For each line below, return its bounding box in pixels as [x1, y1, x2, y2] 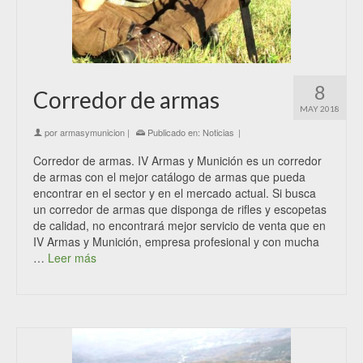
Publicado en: [145, 126, 203, 139]
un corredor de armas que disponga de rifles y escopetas [33, 201, 327, 217]
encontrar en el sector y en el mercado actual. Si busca [33, 185, 316, 201]
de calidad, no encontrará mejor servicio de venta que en [33, 217, 326, 233]
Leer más [48, 250, 96, 266]
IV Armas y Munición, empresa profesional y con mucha [33, 233, 319, 250]
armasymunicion [60, 126, 125, 139]
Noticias [203, 126, 234, 139]
